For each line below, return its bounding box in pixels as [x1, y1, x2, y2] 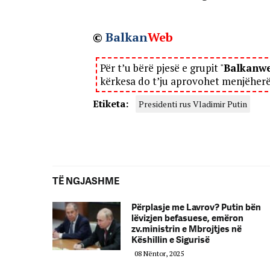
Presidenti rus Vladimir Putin [138, 98, 247, 110]
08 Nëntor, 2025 [134, 248, 184, 258]
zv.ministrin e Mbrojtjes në [131, 223, 242, 234]
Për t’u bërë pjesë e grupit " [99, 60, 224, 75]
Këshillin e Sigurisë [131, 234, 210, 245]
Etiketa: [92, 96, 128, 110]
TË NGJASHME [52, 175, 119, 187]
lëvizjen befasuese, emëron [131, 212, 243, 224]
